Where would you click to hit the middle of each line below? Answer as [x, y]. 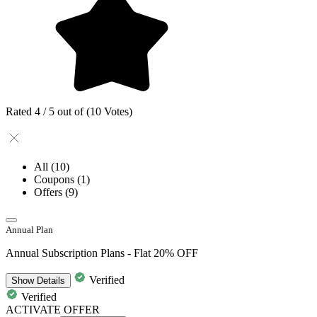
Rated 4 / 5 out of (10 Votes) [69, 111]
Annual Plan [29, 229]
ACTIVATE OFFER [53, 309]
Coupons [56, 179]
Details [50, 280]
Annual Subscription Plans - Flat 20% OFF [102, 253]
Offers [50, 192]
